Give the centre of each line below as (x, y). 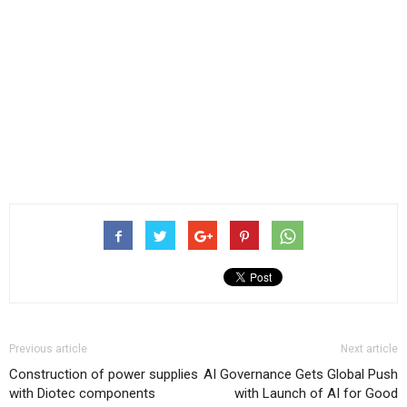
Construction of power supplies (104, 374)
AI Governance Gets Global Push (301, 374)
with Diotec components (82, 393)
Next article (369, 348)
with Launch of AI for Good (316, 393)
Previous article (48, 348)
